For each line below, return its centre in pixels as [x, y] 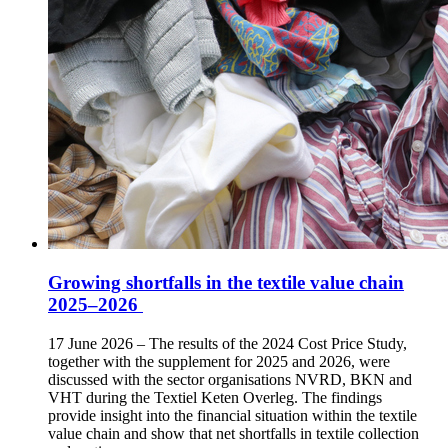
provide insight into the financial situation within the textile [232, 415]
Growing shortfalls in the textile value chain [226, 283]
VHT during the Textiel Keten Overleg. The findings [215, 397]
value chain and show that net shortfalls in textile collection [233, 433]
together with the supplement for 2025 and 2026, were [219, 361]
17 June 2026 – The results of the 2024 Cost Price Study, [227, 343]
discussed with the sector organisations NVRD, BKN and [230, 379]
